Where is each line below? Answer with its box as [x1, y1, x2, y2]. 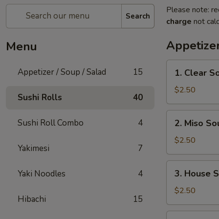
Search [126, 11, 150, 21]
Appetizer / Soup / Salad [18, 66, 106, 78]
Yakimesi [18, 143, 49, 154]
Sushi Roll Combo [18, 117, 84, 129]
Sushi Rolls [18, 92, 62, 103]
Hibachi [18, 194, 46, 205]
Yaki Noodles [18, 168, 66, 179]
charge [166, 16, 192, 27]
